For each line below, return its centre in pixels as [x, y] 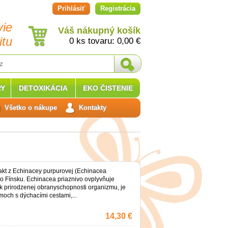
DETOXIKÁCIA [43, 88]
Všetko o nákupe [31, 108]
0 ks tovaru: [93, 41]
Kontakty [93, 108]
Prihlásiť [71, 8]
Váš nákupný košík [99, 31]
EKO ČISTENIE [108, 88]
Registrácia [118, 8]
